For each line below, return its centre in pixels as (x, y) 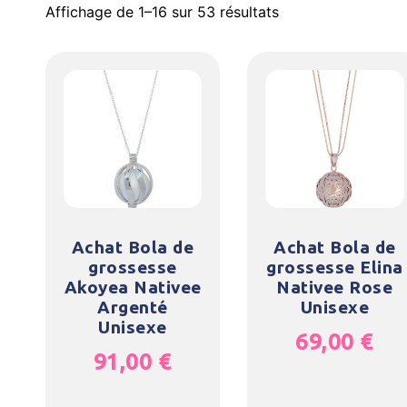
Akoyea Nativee (133, 287)
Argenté (133, 307)
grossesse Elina (335, 267)
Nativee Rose (335, 287)
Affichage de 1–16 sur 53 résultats (162, 12)
